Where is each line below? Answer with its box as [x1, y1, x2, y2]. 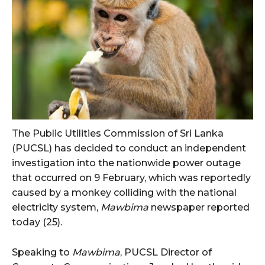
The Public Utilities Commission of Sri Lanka [12, 128, 224, 140]
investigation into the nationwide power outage [12, 157, 241, 169]
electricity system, [12, 202, 101, 214]
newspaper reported [151, 202, 250, 214]
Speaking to [12, 247, 72, 258]
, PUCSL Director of [120, 247, 212, 258]
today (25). [12, 216, 62, 228]
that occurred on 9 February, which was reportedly [12, 172, 251, 184]
